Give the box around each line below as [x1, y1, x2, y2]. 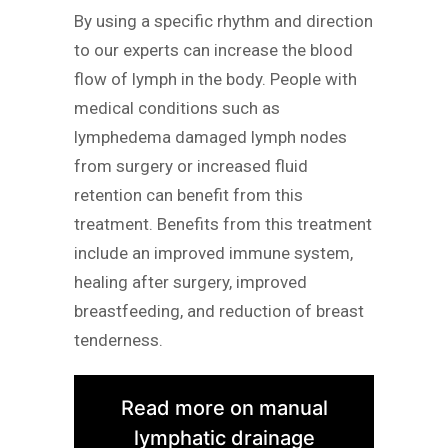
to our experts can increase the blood [74, 39, 353, 60]
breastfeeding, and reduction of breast [74, 300, 364, 321]
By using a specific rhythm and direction [74, 10, 373, 31]
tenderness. [74, 329, 163, 350]
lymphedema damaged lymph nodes [74, 126, 347, 147]
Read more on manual [120, 395, 328, 420]
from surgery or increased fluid [74, 155, 308, 176]
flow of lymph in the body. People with [74, 68, 357, 89]
